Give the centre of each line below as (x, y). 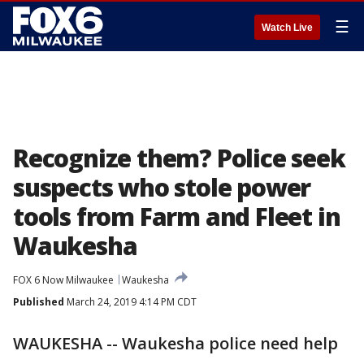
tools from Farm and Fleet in (177, 217)
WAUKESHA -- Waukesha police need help (175, 343)
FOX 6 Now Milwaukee (63, 280)
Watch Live (287, 28)
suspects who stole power (162, 187)
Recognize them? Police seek (179, 158)
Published (39, 302)
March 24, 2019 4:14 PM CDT (130, 302)
